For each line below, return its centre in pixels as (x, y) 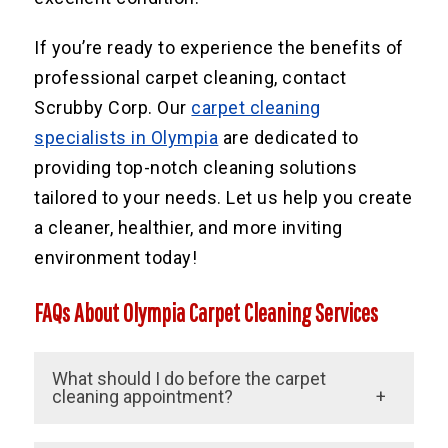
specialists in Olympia (126, 137)
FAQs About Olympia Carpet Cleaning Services (206, 312)
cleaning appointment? (143, 396)
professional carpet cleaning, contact (190, 77)
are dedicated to (288, 137)
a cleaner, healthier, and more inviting (188, 227)
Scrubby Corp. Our (113, 107)
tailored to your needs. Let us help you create (223, 197)
